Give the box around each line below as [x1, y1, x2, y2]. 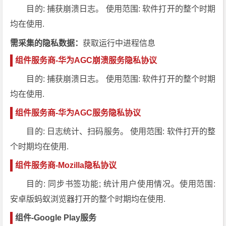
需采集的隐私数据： [10, 39, 83, 47]
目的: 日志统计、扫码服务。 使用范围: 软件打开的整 [26, 127, 216, 136]
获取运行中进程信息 [83, 39, 156, 47]
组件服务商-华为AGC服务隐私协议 [15, 108, 141, 117]
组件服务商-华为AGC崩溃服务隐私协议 [15, 56, 157, 65]
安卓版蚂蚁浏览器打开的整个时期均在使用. [10, 195, 166, 203]
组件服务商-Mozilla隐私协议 [15, 161, 117, 169]
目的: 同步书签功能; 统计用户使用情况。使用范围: [26, 180, 216, 188]
